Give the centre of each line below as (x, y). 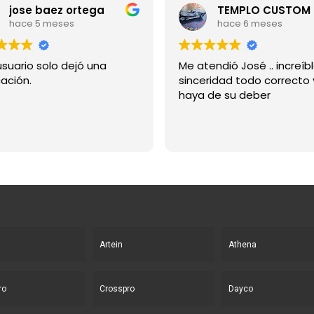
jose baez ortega (56, 11)
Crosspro (117, 289)
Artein (111, 245)
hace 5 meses (41, 24)
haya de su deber (224, 95)
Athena (243, 245)
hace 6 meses (250, 24)
